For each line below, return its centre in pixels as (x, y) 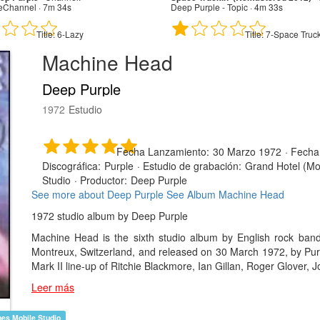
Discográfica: (71, 165)
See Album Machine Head (225, 194)
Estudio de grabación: (192, 165)
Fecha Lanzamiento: (163, 151)
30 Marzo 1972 (247, 151)
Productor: (104, 180)
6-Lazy (69, 34)
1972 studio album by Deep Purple (110, 215)
